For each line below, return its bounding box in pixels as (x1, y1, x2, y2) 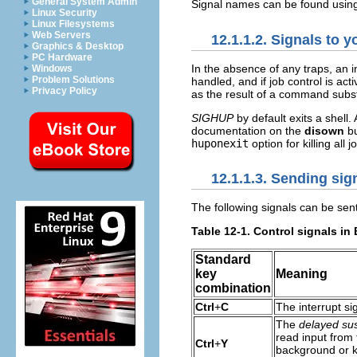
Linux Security (32, 7, 97, 18)
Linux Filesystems (32, 18, 115, 29)
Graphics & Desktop (32, 41, 124, 52)
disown (304, 124, 344, 137)
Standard (195, 253, 251, 267)
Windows (32, 63, 73, 74)
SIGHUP (191, 111, 233, 124)
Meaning (276, 267, 328, 281)
